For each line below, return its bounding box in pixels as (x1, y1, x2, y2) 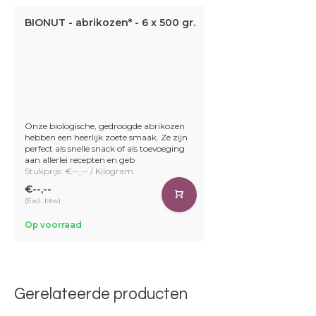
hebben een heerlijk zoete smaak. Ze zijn (25, 131, 188, 142)
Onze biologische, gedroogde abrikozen (25, 120, 185, 131)
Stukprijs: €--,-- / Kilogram (25, 165, 133, 176)
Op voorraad (25, 219, 82, 230)
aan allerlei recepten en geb (25, 154, 135, 165)
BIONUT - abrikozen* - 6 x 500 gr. (25, 16, 195, 29)
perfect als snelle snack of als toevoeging (25, 142, 185, 154)
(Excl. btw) (25, 196, 61, 206)
